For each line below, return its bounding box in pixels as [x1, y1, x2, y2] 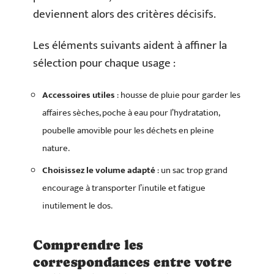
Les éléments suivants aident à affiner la [33, 36, 227, 55]
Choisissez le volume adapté [42, 163, 155, 178]
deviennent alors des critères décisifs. [33, 4, 216, 24]
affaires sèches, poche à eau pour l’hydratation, [42, 105, 220, 120]
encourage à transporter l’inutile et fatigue [42, 180, 206, 196]
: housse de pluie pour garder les [115, 87, 240, 103]
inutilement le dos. [42, 198, 113, 213]
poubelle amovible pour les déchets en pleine [42, 122, 214, 138]
